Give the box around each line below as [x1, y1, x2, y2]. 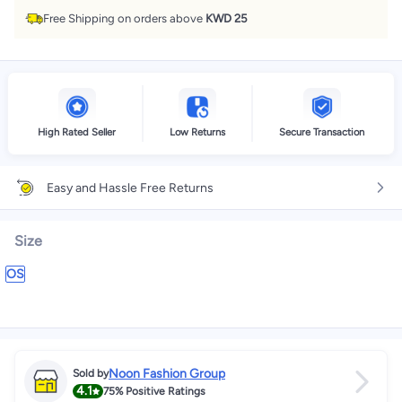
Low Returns [170, 126, 225, 138]
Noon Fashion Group [109, 365, 225, 381]
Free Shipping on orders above [43, 12, 205, 25]
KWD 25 [205, 12, 247, 25]
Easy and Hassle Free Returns [47, 179, 214, 196]
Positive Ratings [123, 384, 205, 398]
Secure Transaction [279, 126, 364, 138]
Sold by [73, 367, 109, 380]
